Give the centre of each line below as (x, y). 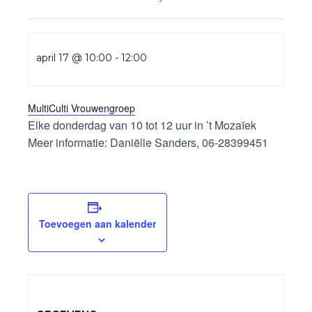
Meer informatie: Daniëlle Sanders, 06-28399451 (148, 143)
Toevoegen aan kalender (97, 224)
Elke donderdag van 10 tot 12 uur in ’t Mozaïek (142, 125)
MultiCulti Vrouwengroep (81, 108)
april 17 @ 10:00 (75, 58)
